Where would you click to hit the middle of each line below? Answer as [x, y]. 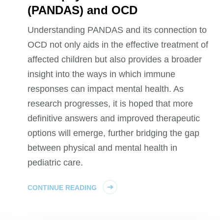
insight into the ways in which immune [102, 74]
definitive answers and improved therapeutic [114, 118]
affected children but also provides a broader [115, 59]
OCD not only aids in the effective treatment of [118, 44]
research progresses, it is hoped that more [110, 103]
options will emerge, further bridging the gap [114, 133]
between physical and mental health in [103, 148]
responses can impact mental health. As [106, 89]
